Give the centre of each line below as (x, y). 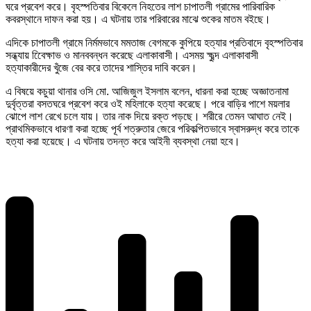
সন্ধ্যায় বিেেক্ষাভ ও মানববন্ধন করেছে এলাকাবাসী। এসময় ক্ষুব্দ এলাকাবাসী (132, 56)
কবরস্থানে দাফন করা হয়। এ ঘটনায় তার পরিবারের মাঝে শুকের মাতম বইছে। (138, 19)
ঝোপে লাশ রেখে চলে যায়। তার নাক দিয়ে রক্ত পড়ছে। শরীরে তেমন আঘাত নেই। (150, 117)
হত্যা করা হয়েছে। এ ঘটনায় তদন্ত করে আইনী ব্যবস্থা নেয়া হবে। (123, 142)
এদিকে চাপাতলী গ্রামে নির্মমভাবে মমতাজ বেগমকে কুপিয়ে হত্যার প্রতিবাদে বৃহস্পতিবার (154, 43)
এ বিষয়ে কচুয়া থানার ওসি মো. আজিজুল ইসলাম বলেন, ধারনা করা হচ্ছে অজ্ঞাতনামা (147, 92)
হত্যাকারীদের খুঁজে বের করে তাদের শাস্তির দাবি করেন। (101, 68)
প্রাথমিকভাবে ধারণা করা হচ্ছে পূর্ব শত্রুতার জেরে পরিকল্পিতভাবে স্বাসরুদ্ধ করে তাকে (152, 129)
